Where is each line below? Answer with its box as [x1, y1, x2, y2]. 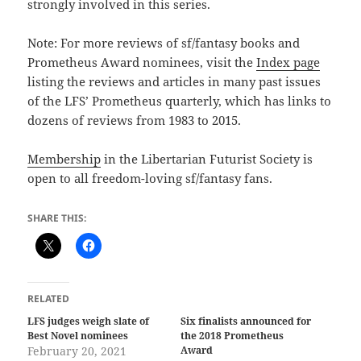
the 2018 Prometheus [180, 329, 284, 343]
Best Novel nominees [27, 329, 129, 343]
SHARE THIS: [27, 211, 87, 226]
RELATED [27, 292, 70, 306]
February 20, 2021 [27, 343, 127, 359]
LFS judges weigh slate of [27, 314, 150, 329]
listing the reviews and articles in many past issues [27, 73, 322, 90]
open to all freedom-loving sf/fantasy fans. [27, 170, 273, 187]
